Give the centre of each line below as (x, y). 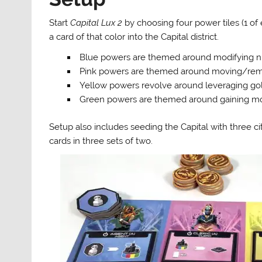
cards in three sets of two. (101, 141)
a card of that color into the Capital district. (134, 37)
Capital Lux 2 (96, 23)
